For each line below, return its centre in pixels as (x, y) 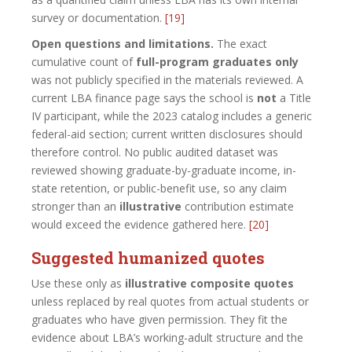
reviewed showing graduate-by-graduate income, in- (164, 170)
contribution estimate (238, 206)
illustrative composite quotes (209, 283)
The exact (240, 43)
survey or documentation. (98, 17)
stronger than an (75, 206)
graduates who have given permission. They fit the (159, 319)
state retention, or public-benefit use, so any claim (159, 188)
